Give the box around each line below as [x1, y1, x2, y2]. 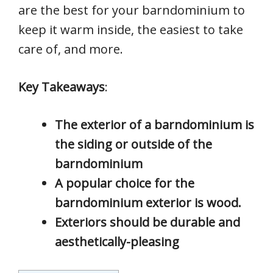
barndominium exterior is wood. [55, 194, 241, 211]
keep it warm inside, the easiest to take [18, 21, 243, 38]
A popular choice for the [55, 175, 194, 191]
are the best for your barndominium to [18, 2, 245, 18]
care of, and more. [18, 41, 123, 57]
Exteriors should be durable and [55, 214, 240, 230]
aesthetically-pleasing [55, 233, 179, 250]
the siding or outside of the [55, 136, 212, 152]
